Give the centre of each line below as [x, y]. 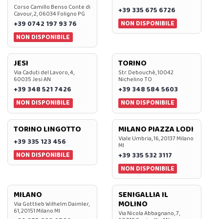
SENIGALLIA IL [143, 195]
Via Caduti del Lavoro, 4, [44, 73]
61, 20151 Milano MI [37, 211]
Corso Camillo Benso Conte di [52, 7]
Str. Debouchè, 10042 [146, 73]
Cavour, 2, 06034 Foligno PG [49, 14]
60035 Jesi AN [32, 80]
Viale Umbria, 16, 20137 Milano [156, 138]
